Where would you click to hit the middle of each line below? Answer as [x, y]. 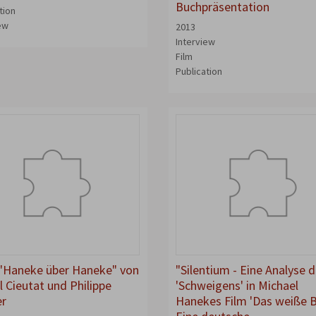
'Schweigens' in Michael [237, 285]
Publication [199, 71]
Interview [195, 42]
